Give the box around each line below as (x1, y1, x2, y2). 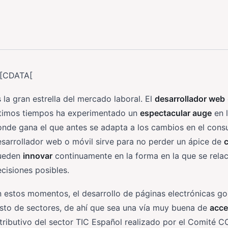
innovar (23, 151, 52, 161)
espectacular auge (140, 108, 212, 118)
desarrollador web (155, 94, 225, 104)
